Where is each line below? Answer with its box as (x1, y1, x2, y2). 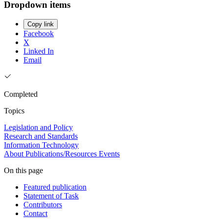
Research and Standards (4, 132, 78, 141)
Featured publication (23, 183, 87, 192)
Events (99, 150, 120, 158)
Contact (23, 209, 47, 218)
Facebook (23, 29, 54, 38)
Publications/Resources (25, 150, 97, 158)
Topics (4, 107, 24, 115)
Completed (4, 90, 38, 99)
